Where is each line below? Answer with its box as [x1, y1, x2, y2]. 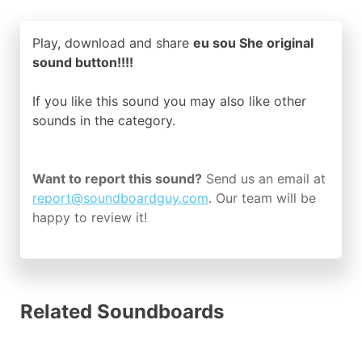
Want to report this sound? [32, 170, 202, 187]
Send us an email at [202, 170, 326, 187]
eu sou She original [193, 35, 314, 51]
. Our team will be [208, 190, 316, 206]
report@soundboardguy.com [32, 190, 208, 206]
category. [118, 112, 175, 128]
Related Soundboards [20, 300, 224, 323]
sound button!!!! [32, 54, 133, 70]
